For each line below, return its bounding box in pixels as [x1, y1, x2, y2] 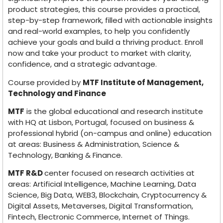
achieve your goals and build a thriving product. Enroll [8, 37, 203, 48]
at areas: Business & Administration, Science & [8, 139, 179, 150]
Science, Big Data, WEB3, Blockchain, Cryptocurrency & [8, 190, 207, 201]
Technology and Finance [8, 88, 106, 99]
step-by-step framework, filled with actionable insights [8, 15, 213, 26]
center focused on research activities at [44, 168, 195, 179]
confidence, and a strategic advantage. [8, 59, 157, 70]
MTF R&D [8, 168, 44, 179]
